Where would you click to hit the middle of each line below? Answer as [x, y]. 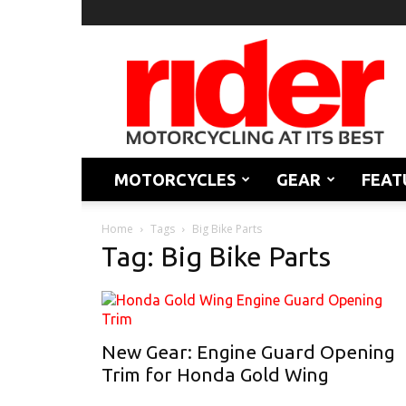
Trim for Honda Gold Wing [215, 374]
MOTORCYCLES [175, 179]
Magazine [288, 78]
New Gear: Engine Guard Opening [248, 352]
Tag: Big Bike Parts [216, 256]
